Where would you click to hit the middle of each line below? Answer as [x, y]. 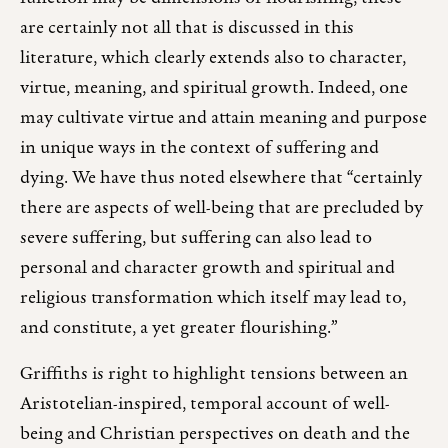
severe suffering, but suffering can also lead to [196, 239]
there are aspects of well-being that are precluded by [221, 209]
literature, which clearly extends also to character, [213, 59]
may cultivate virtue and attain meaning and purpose [223, 119]
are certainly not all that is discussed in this [187, 29]
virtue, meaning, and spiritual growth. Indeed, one [214, 89]
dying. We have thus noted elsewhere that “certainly [221, 179]
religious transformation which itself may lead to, [213, 299]
